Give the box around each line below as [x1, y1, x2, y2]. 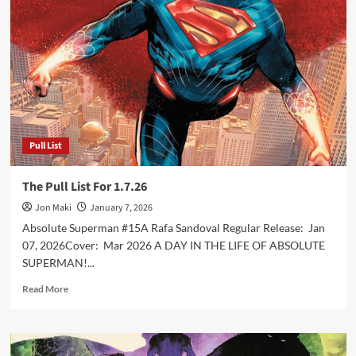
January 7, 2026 [89, 201, 153, 215]
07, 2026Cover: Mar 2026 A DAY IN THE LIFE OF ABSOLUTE [21, 238, 325, 252]
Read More [21, 283, 68, 295]
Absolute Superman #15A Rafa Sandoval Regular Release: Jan [21, 221, 325, 234]
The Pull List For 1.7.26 [21, 178, 147, 195]
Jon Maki [34, 201, 72, 215]
